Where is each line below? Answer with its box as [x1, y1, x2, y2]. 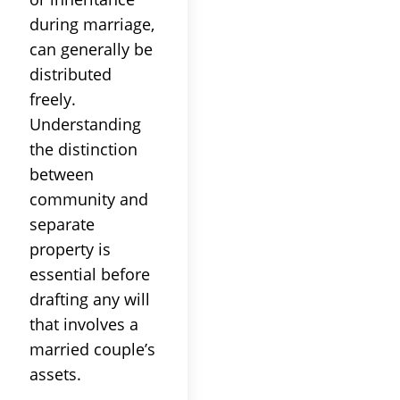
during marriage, [29, 12, 154, 35]
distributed [29, 62, 112, 85]
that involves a [29, 312, 138, 335]
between [29, 162, 94, 185]
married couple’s [29, 337, 155, 360]
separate [29, 212, 95, 235]
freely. [29, 87, 76, 110]
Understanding [29, 112, 141, 135]
